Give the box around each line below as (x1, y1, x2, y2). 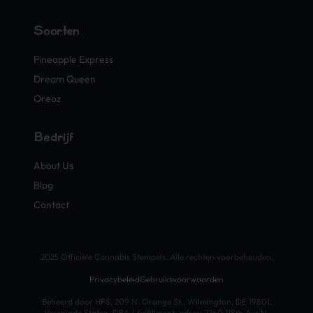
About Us (34, 159, 73, 172)
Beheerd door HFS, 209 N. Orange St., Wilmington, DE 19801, (41, 296, 272, 307)
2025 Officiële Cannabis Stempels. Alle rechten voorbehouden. (40, 252, 273, 262)
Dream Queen (34, 73, 96, 85)
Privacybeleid (89, 274, 140, 284)
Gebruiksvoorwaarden (140, 274, 224, 284)
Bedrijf (34, 131, 73, 144)
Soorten (34, 25, 80, 38)
